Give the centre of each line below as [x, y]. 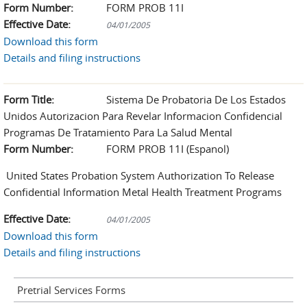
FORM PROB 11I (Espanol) [168, 149]
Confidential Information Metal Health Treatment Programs [143, 192]
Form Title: [29, 99]
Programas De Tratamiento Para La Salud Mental [118, 132]
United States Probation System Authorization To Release [139, 175]
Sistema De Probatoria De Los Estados [196, 99]
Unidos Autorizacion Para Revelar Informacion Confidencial [143, 116]
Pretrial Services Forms [71, 290]
